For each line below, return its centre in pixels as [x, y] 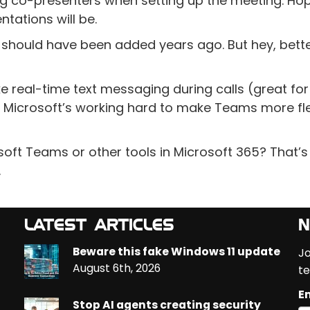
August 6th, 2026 [117, 268]
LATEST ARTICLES [100, 226]
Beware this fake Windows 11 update [177, 252]
